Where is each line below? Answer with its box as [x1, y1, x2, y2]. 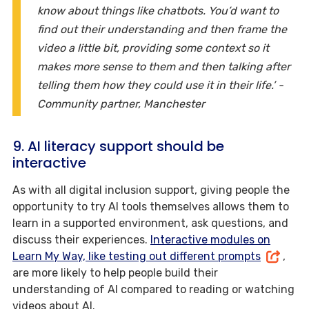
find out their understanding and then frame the [37, 22, 287, 36]
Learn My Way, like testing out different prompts [12, 249, 261, 263]
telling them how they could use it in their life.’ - [37, 78, 283, 92]
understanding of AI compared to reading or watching [12, 282, 295, 296]
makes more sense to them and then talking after [37, 59, 290, 73]
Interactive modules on [150, 232, 270, 246]
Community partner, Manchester [37, 97, 205, 110]
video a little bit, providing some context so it [37, 41, 269, 54]
